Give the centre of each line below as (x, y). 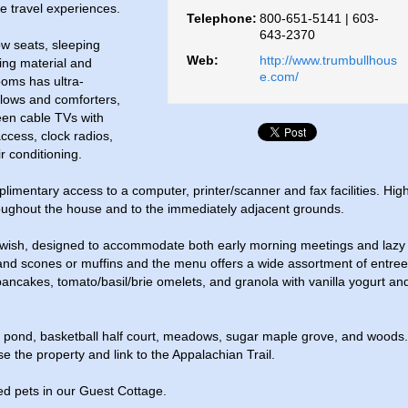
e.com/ (279, 77)
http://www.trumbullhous (328, 61)
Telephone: (222, 19)
